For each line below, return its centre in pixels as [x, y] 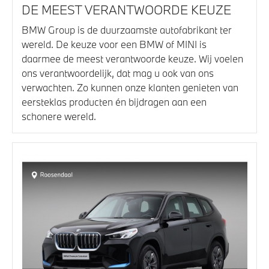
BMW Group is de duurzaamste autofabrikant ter [127, 30]
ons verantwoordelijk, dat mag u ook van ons [118, 73]
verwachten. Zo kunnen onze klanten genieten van [130, 88]
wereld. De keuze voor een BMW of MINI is [114, 44]
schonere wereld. [59, 116]
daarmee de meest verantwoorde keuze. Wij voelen [132, 59]
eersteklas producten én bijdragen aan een [114, 102]
